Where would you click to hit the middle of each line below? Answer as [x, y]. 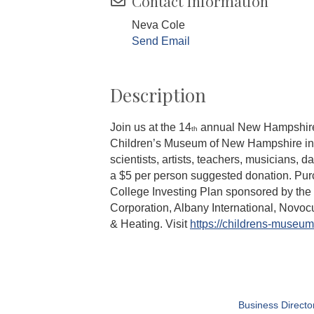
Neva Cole [158, 25]
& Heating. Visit [150, 224]
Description [158, 95]
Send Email [161, 41]
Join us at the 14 [151, 127]
